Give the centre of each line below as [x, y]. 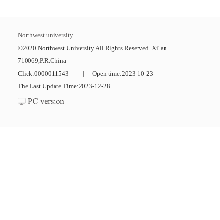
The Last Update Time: [48, 86]
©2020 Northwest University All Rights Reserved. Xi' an [92, 48]
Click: [26, 74]
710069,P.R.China [42, 61]
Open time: [107, 74]
